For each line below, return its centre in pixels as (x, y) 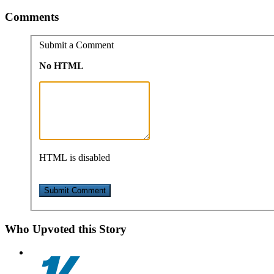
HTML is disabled (75, 157)
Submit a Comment (76, 45)
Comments (32, 17)
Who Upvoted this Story (66, 229)
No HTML (61, 65)
